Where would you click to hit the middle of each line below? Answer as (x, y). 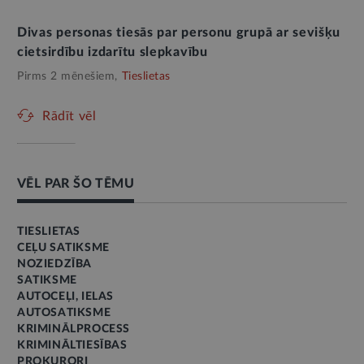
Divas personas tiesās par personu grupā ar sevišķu (179, 32)
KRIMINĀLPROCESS (74, 329)
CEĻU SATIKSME (63, 248)
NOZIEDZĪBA (54, 264)
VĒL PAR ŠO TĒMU (76, 184)
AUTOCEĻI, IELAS (65, 297)
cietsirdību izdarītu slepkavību (113, 52)
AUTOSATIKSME (64, 313)
